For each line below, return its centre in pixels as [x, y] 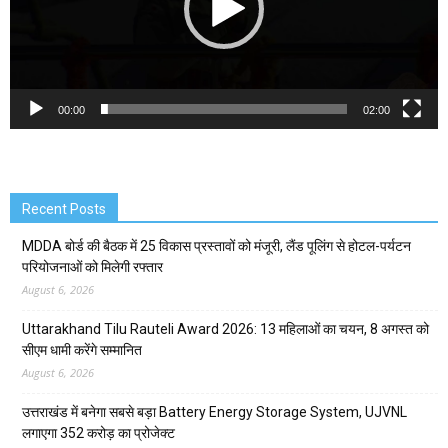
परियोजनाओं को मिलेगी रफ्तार [92, 267]
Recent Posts [64, 209]
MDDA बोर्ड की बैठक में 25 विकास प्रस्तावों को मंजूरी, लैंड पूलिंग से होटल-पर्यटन [216, 246]
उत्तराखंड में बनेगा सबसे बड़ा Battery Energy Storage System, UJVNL [214, 412]
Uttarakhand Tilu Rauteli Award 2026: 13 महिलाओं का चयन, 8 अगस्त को [225, 329]
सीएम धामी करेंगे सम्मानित [82, 350]
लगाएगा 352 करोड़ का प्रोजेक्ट [98, 433]
